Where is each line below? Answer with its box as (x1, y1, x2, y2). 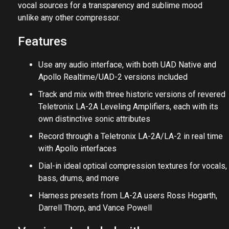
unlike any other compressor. (18, 13, 120, 22)
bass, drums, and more (38, 173, 119, 183)
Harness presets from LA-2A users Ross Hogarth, (38, 191, 217, 200)
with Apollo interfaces (38, 144, 117, 153)
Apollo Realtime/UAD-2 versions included (38, 72, 188, 82)
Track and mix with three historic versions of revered (38, 89, 225, 99)
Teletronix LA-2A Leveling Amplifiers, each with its (38, 102, 218, 111)
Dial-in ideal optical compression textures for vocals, (38, 161, 227, 171)
